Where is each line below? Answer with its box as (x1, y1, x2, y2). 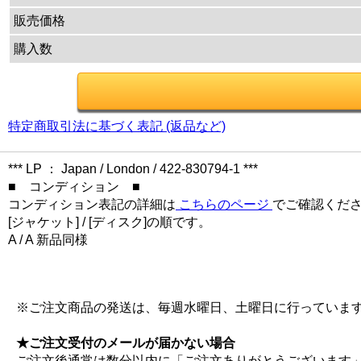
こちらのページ (176, 197, 272, 211)
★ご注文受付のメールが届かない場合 (16, 335, 235, 350)
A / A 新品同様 (8, 232, 88, 247)
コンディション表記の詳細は (8, 197, 176, 211)
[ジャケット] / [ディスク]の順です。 (8, 214, 211, 229)
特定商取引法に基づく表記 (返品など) (8, 118, 226, 133)
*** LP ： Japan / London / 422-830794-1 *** (8, 161, 258, 176)
